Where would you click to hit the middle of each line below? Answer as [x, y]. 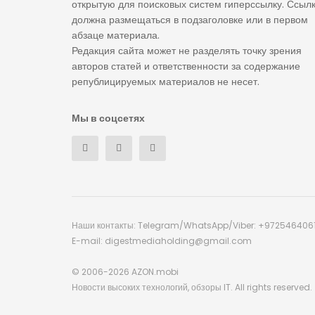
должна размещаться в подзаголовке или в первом [190, 20]
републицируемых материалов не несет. [166, 82]
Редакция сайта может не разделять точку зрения [187, 51]
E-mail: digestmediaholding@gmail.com [162, 241]
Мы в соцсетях [108, 118]
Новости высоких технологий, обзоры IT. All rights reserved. [192, 288]
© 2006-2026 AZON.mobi [125, 272]
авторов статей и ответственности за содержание [186, 66]
